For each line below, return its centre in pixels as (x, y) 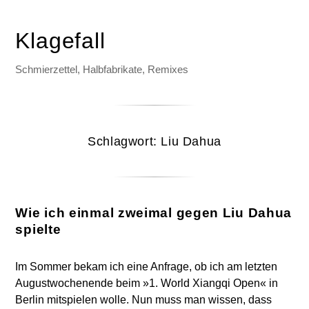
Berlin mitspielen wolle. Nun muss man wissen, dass (144, 300)
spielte (38, 229)
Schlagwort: (124, 141)
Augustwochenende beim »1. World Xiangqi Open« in (147, 283)
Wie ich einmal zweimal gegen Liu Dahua (154, 213)
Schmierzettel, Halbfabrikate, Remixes (102, 69)
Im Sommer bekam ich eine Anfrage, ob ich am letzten (147, 267)
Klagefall (60, 41)
